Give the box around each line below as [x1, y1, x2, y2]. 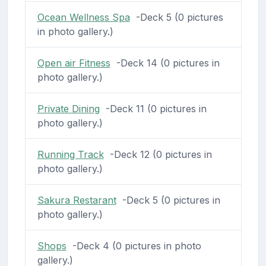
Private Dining [37, 103, 100, 115]
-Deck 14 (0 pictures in [110, 57, 220, 69]
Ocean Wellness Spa [37, 11, 130, 24]
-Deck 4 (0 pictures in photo [66, 240, 201, 252]
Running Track [37, 148, 104, 161]
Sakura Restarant [37, 194, 116, 207]
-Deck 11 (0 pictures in [99, 103, 207, 115]
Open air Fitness [37, 57, 110, 69]
